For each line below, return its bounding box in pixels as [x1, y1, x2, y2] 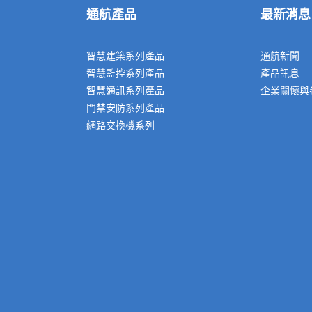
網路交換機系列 [86, 119, 155, 132]
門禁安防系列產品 [86, 102, 164, 114]
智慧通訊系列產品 [86, 84, 164, 97]
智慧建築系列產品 [86, 49, 164, 62]
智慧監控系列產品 [86, 67, 164, 79]
